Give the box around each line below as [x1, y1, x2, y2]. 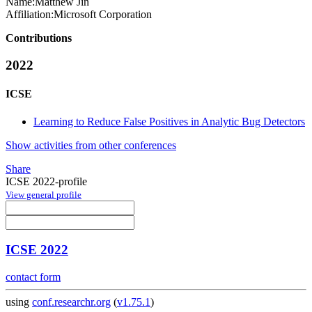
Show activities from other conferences [6, 139, 176, 151]
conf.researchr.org [32, 296, 111, 309]
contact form [6, 271, 61, 283]
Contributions [6, 32, 72, 45]
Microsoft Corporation [54, 8, 152, 21]
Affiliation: [6, 8, 54, 21]
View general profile [6, 189, 81, 200]
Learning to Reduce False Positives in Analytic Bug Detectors [33, 115, 305, 127]
